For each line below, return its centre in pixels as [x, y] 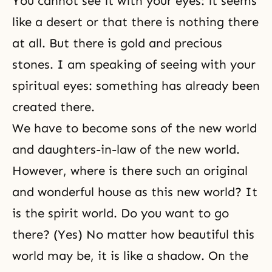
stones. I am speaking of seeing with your [134, 64]
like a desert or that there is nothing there [135, 22]
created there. [53, 107]
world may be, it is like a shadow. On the [130, 256]
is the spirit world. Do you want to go [121, 213]
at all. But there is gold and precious [117, 43]
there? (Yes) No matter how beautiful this [133, 234]
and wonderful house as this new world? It [135, 192]
